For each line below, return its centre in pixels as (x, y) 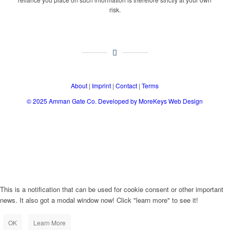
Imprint (102, 86)
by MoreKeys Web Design (166, 101)
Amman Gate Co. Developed (89, 101)
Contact (127, 86)
